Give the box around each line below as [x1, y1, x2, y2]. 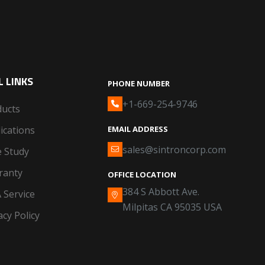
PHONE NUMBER [107, 78, 170, 89]
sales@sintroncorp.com [122, 143, 226, 156]
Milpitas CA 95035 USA [122, 201, 222, 214]
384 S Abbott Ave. [122, 185, 199, 198]
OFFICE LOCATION [107, 169, 176, 180]
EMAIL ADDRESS [107, 124, 168, 134]
